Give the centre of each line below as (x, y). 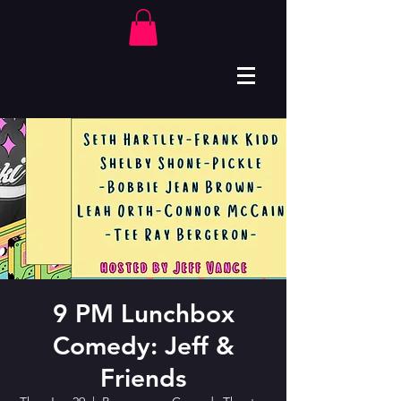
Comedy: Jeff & (143, 345)
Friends (143, 377)
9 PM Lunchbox (143, 313)
